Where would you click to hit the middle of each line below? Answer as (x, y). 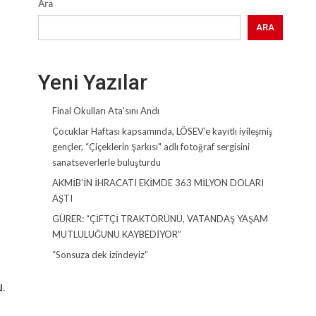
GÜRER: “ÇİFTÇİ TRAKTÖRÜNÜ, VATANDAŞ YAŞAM (160, 219)
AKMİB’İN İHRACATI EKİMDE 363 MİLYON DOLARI (158, 183)
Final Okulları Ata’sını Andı (106, 111)
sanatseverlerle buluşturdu (107, 162)
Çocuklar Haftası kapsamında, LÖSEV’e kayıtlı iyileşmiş (162, 131)
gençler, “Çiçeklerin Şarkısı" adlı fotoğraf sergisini (151, 147)
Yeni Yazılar (93, 82)
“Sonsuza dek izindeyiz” (100, 255)
